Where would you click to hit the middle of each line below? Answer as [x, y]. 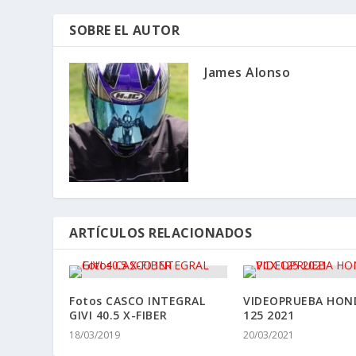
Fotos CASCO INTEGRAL [137, 300]
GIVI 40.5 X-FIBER [118, 315]
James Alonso [248, 72]
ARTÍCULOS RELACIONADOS [161, 232]
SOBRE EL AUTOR [125, 30]
